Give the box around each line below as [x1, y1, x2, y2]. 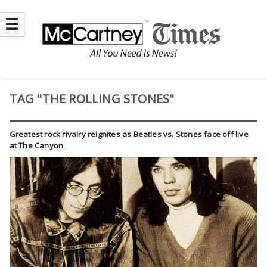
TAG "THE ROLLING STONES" [9, 91, 175, 107]
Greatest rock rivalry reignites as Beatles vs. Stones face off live [9, 129, 249, 140]
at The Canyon [9, 140, 64, 151]
